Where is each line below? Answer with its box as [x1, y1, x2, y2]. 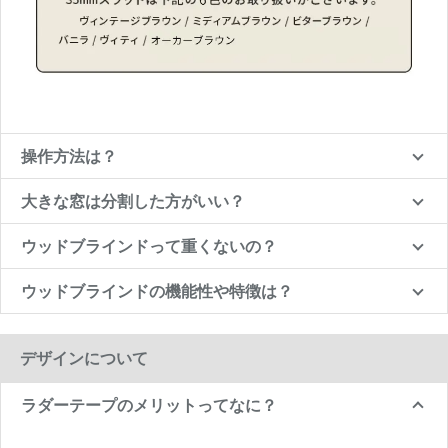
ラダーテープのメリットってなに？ [21, 393, 277, 417]
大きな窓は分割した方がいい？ [21, 189, 245, 213]
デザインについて [20, 346, 148, 370]
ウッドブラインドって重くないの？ [21, 234, 277, 258]
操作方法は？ [21, 144, 117, 168]
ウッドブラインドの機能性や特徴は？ [21, 279, 293, 303]
